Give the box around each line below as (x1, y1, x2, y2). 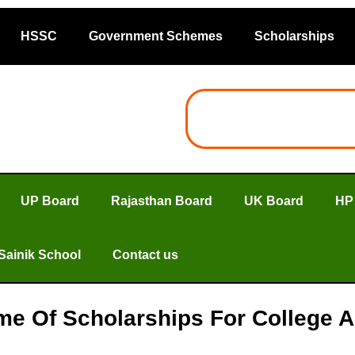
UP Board (21, 194, 79, 208)
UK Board (244, 194, 303, 208)
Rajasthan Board (111, 194, 212, 208)
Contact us (113, 248, 178, 261)
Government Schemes (89, 29, 223, 43)
